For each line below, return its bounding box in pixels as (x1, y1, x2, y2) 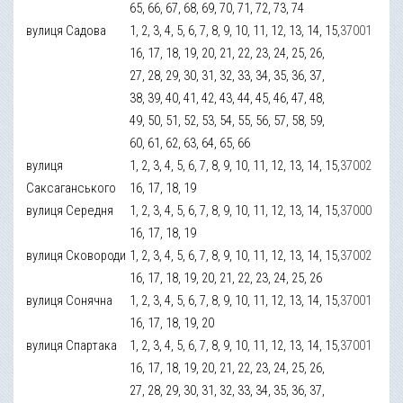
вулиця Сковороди (26, 246, 127, 264)
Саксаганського (26, 179, 117, 196)
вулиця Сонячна (26, 291, 113, 309)
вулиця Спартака (26, 336, 118, 354)
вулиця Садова (26, 22, 107, 39)
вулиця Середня (26, 201, 114, 219)
